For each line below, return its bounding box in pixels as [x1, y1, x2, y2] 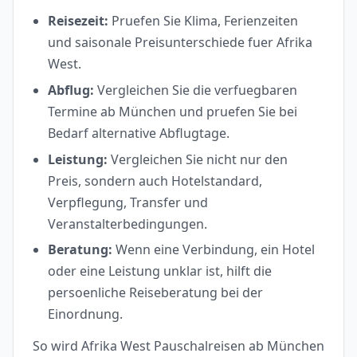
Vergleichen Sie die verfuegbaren [94, 80, 298, 99]
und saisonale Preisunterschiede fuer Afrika [48, 33, 313, 52]
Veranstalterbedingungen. [48, 214, 208, 233]
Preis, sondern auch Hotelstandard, [48, 171, 263, 190]
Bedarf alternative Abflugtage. [48, 124, 230, 142]
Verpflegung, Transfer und [48, 193, 209, 211]
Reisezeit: [48, 12, 109, 30]
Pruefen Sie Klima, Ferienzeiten [108, 12, 299, 30]
